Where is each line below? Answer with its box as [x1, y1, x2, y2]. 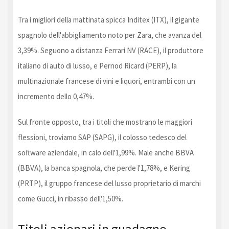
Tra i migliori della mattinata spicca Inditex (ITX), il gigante [18, 14, 199, 25]
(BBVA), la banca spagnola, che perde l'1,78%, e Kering [18, 163, 190, 173]
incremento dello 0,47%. [18, 91, 94, 101]
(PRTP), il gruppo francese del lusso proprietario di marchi [18, 178, 201, 188]
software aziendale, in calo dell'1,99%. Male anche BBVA [18, 147, 194, 157]
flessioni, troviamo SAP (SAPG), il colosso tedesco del [18, 132, 187, 142]
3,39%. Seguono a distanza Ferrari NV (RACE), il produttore [18, 45, 203, 55]
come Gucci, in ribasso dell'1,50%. [18, 193, 123, 203]
